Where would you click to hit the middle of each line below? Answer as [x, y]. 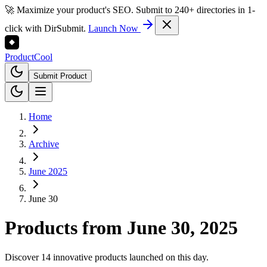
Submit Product [60, 76]
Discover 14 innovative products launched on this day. [107, 257]
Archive [44, 144]
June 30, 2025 [182, 228]
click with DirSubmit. [45, 28]
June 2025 [48, 171]
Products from [66, 228]
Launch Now [114, 28]
